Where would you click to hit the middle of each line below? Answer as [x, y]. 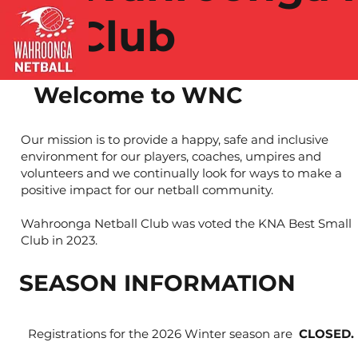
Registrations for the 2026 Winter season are [163, 333]
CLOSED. [326, 333]
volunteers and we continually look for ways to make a [181, 173]
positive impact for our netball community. [148, 189]
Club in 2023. [60, 240]
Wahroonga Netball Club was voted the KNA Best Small [186, 223]
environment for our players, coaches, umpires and [171, 156]
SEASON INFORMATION [158, 282]
